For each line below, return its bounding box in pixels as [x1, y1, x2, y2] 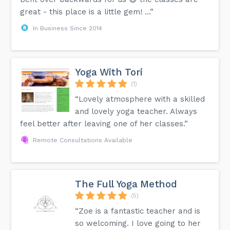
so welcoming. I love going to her [75, 218, 201, 228]
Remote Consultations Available [33, 136, 133, 144]
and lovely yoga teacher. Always [75, 106, 198, 116]
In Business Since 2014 [33, 24, 103, 32]
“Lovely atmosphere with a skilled [75, 94, 205, 104]
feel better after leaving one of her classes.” [20, 119, 188, 128]
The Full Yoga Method [75, 178, 177, 190]
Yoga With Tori [75, 66, 143, 78]
